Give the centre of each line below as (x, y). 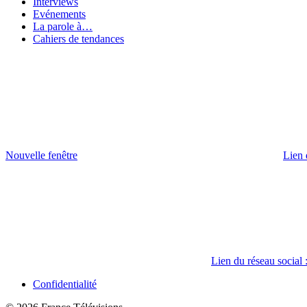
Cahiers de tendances (78, 39)
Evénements (59, 14)
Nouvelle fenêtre (41, 156)
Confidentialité (65, 284)
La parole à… (63, 27)
